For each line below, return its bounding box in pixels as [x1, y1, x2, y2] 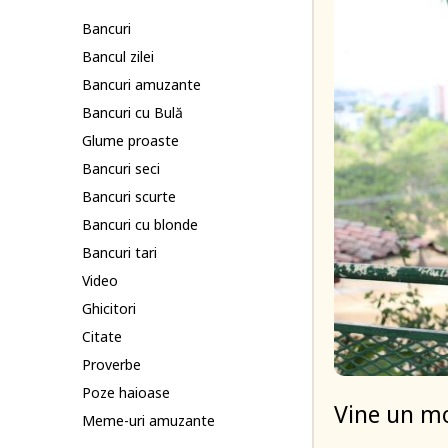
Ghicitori [82, 299, 136, 318]
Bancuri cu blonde [82, 215, 198, 234]
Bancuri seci [82, 159, 160, 178]
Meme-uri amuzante [82, 411, 215, 430]
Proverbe [82, 355, 141, 374]
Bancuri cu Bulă [82, 103, 183, 122]
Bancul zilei [82, 47, 154, 66]
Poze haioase [82, 383, 170, 402]
